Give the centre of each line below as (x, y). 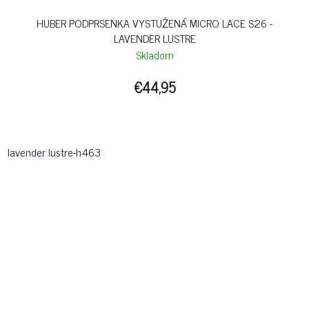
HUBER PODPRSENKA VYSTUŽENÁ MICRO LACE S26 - (154, 23)
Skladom (154, 55)
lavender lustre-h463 (54, 152)
